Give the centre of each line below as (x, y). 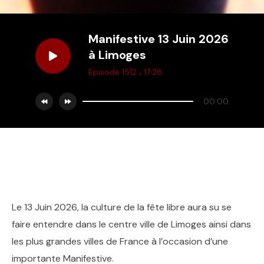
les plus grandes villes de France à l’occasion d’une (120, 241)
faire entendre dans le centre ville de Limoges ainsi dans (131, 224)
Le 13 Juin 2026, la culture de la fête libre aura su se (122, 207)
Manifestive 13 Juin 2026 (159, 39)
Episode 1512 (114, 72)
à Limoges (117, 55)
